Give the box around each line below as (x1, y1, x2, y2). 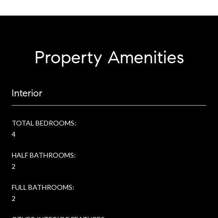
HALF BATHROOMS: (12, 150, 76, 159)
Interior (12, 87, 42, 99)
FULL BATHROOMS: (12, 182, 74, 191)
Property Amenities (34, 46, 184, 68)
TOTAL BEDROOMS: (12, 118, 76, 127)
